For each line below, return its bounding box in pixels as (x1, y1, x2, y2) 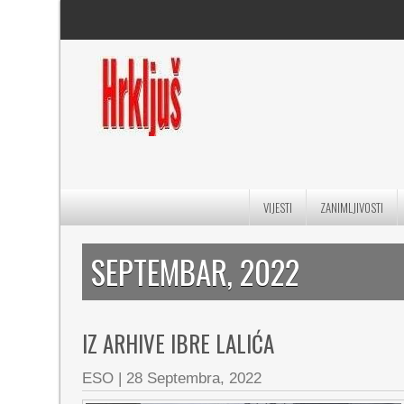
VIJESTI (263, 198, 292, 216)
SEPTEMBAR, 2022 (91, 248, 300, 295)
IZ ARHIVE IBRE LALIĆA (82, 326, 275, 360)
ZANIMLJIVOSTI (320, 198, 383, 216)
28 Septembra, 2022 (126, 370, 262, 387)
